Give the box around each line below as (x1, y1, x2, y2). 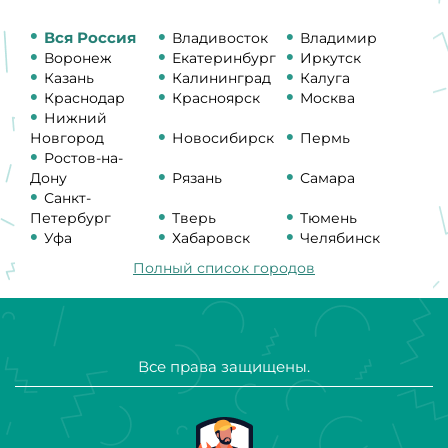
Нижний (44, 108, 107, 127)
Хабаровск (172, 228, 251, 247)
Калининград (172, 68, 272, 87)
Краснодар (44, 88, 125, 107)
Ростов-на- (44, 148, 123, 167)
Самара (300, 168, 356, 187)
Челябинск (300, 228, 381, 247)
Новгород (30, 128, 104, 147)
